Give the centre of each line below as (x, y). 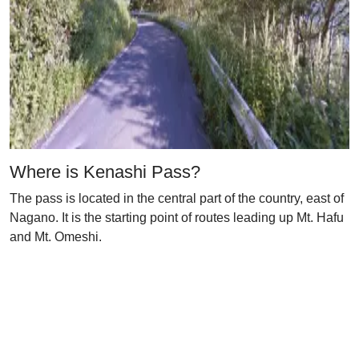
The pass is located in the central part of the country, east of (177, 198)
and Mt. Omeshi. (56, 237)
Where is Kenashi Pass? (105, 172)
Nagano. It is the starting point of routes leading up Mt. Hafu (177, 218)
